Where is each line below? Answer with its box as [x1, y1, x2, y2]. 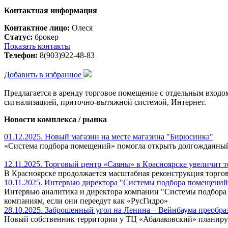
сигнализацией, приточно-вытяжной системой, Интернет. [4, 97, 206, 106]
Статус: [4, 32, 33, 41]
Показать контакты [4, 41, 70, 50]
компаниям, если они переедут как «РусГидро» [4, 196, 168, 205]
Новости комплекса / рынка [4, 115, 107, 124]
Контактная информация [4, 6, 97, 15]
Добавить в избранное [4, 70, 81, 79]
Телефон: [4, 50, 38, 60]
